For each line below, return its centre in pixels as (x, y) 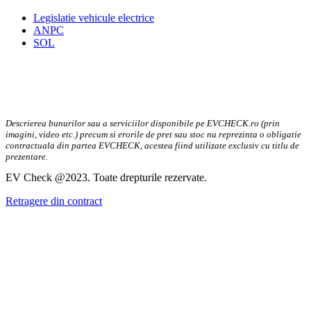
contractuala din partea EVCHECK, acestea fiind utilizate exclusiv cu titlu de (152, 146)
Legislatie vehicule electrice (94, 18)
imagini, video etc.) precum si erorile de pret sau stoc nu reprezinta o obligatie (153, 135)
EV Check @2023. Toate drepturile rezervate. (106, 178)
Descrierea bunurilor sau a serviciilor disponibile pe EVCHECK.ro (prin (143, 124)
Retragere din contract (54, 201)
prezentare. (27, 157)
